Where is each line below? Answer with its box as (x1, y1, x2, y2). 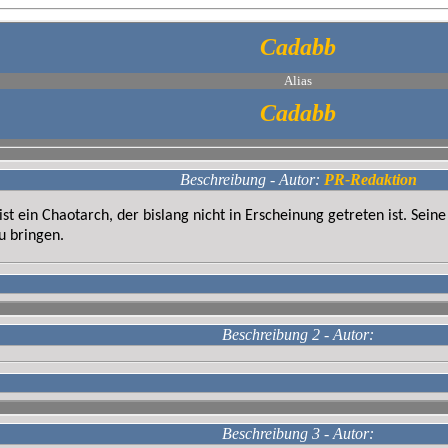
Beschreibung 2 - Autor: (222, 326, 374, 344)
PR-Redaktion (323, 171, 417, 189)
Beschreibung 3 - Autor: (222, 425, 374, 443)
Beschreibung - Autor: (179, 171, 320, 189)
